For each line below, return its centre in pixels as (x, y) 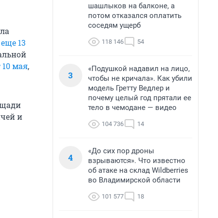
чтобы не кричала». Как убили (140, 78)
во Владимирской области (134, 180)
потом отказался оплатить (135, 16)
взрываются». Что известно (137, 161)
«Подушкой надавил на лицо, (139, 69)
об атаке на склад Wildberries (138, 170)
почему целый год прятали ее (140, 98)
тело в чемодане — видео (132, 108)
